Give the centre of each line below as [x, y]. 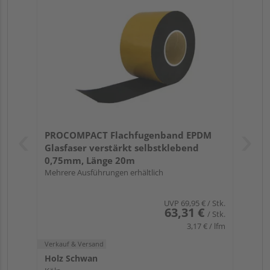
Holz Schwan [71, 259]
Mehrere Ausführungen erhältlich [104, 173]
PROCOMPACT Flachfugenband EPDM [128, 135]
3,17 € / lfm [206, 226]
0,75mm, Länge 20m [90, 161]
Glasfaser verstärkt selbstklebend [122, 148]
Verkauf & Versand [74, 244]
